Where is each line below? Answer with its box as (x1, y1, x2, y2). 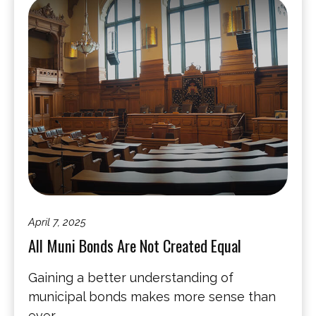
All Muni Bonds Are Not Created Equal (28, 233, 241, 257)
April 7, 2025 (28, 215, 86, 229)
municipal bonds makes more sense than (28, 288, 276, 304)
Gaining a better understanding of (28, 269, 233, 285)
